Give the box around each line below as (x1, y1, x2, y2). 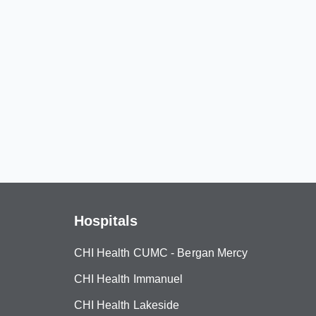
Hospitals (73, 213, 138, 229)
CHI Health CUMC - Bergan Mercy (73, 247, 248, 259)
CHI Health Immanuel (73, 273, 183, 285)
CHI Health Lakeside (73, 299, 180, 311)
